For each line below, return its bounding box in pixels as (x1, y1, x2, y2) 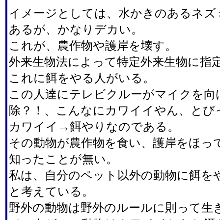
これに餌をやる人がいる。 (9, 71, 155, 84)
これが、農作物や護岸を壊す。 (9, 39, 177, 52)
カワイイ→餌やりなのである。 (9, 120, 179, 133)
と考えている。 (9, 185, 94, 198)
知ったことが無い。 (9, 152, 118, 165)
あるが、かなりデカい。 (9, 23, 143, 36)
